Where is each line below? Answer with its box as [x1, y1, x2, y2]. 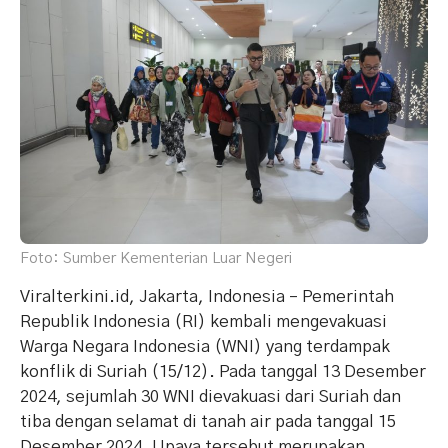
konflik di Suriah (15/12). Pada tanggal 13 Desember [20, 362, 426, 380]
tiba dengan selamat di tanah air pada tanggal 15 [20, 412, 396, 430]
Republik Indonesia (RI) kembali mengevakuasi [20, 312, 387, 330]
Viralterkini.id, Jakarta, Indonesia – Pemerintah [20, 287, 394, 305]
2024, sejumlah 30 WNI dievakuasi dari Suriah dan [20, 387, 401, 405]
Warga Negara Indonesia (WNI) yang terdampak [20, 337, 390, 355]
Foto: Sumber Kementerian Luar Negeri [20, 250, 292, 266]
